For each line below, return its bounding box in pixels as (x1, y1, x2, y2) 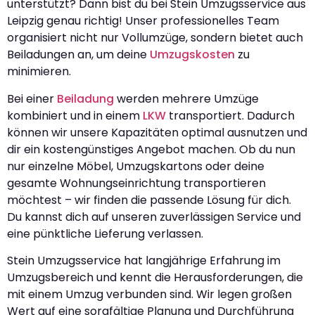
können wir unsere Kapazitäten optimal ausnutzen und (7, 124, 307, 141)
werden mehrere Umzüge (114, 90, 259, 107)
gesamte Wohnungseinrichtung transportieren (7, 174, 266, 191)
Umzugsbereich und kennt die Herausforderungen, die (7, 269, 303, 286)
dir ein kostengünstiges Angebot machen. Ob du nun (7, 141, 295, 157)
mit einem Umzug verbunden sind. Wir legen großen (7, 286, 292, 303)
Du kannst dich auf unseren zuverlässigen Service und (7, 208, 301, 225)
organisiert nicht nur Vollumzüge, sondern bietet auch (7, 30, 303, 46)
